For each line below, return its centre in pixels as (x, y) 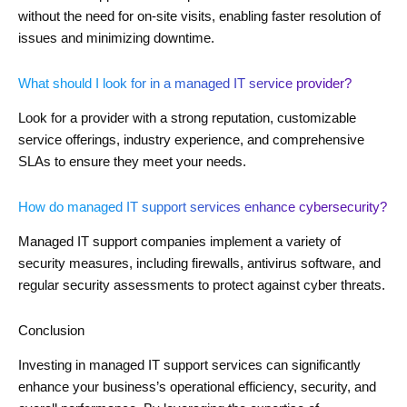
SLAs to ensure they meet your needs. (132, 162)
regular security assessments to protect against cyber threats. (202, 286)
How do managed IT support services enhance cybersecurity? (203, 207)
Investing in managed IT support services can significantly (189, 366)
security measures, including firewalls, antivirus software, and (199, 264)
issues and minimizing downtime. (116, 39)
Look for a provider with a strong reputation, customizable (187, 119)
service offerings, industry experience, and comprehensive (191, 140)
